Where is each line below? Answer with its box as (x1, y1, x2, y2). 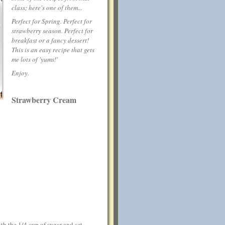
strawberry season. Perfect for (12, 26, 93, 35)
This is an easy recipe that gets (12, 45, 94, 54)
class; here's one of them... (12, 3, 82, 12)
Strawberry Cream (12, 94, 76, 106)
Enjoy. (12, 68, 29, 77)
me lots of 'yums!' (12, 54, 58, 64)
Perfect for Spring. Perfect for (12, 16, 92, 26)
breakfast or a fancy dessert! (12, 35, 89, 45)
